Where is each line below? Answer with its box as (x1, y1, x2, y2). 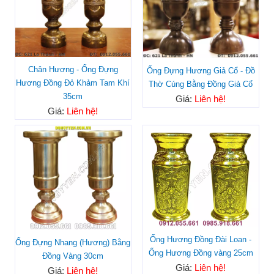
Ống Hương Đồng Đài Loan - (150, 234, 252, 244)
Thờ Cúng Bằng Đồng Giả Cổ (149, 80, 253, 89)
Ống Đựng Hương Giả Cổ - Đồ (146, 66, 255, 76)
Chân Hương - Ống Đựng (28, 65, 118, 74)
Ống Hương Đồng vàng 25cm (148, 248, 253, 257)
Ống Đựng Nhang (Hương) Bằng (15, 237, 131, 247)
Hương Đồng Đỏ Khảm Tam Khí (16, 78, 130, 87)
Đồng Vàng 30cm (42, 251, 104, 261)
